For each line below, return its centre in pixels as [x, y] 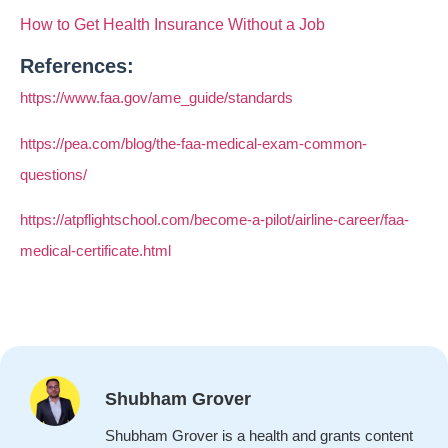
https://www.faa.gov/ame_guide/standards [156, 98]
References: [77, 66]
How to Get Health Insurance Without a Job [172, 24]
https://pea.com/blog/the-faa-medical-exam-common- [193, 143]
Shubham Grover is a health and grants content [259, 435]
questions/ [53, 174]
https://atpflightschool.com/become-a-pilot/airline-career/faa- [214, 220]
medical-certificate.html [95, 251]
